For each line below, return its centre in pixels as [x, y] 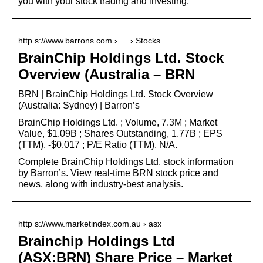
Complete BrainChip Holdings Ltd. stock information [126, 161]
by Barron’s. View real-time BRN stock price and [118, 173]
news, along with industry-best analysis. [101, 184]
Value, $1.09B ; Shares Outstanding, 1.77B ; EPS [120, 133]
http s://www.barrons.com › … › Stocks [89, 40]
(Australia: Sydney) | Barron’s [79, 105]
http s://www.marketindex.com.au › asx [90, 223]
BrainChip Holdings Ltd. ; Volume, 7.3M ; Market [118, 122]
